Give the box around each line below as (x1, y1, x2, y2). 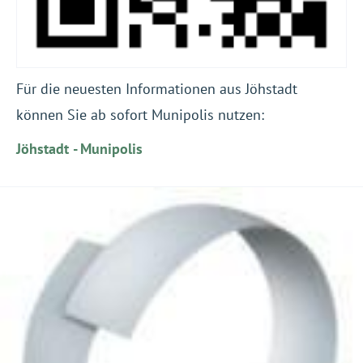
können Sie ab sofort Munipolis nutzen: (16, 105, 264, 124)
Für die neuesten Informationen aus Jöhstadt (16, 79, 297, 98)
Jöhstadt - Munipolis (16, 139, 143, 158)
